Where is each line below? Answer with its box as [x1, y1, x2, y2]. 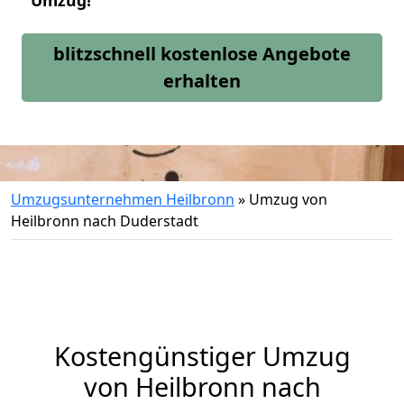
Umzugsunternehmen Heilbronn [11, 189, 234, 209]
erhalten [163, 69, 241, 93]
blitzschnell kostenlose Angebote [53, 41, 351, 66]
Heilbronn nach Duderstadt [11, 211, 198, 231]
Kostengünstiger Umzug [53, 338, 351, 373]
